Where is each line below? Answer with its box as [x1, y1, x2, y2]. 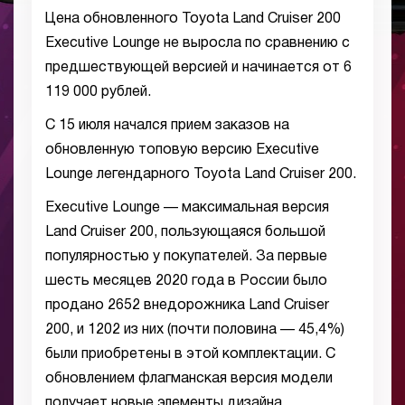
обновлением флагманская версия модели [45, 372, 333, 385]
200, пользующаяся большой [126, 226, 325, 239]
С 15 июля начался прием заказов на [45, 119, 289, 132]
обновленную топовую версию [45, 144, 256, 156]
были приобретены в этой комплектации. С [45, 348, 335, 361]
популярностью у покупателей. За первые [45, 250, 327, 263]
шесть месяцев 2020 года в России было [45, 275, 327, 287]
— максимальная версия [160, 202, 329, 214]
